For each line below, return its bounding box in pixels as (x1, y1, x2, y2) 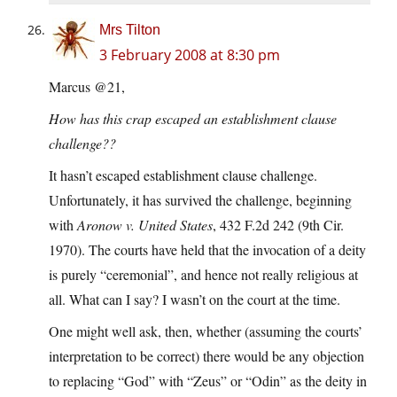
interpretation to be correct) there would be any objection (49, 346, 364, 366)
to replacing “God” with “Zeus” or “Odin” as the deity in (49, 371, 367, 391)
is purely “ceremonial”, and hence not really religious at (49, 265, 358, 284)
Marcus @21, (49, 77, 125, 97)
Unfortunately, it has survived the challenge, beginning (49, 191, 352, 210)
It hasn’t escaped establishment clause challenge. (49, 166, 317, 185)
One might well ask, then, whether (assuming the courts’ (49, 322, 362, 341)
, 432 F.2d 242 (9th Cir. (213, 215, 344, 235)
